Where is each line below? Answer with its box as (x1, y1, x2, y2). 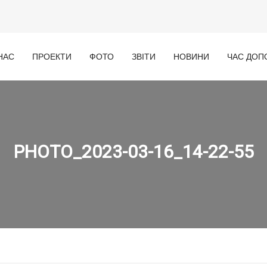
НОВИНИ (173, 52, 209, 61)
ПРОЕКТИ (32, 52, 72, 61)
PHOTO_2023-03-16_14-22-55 (13, 141, 254, 162)
